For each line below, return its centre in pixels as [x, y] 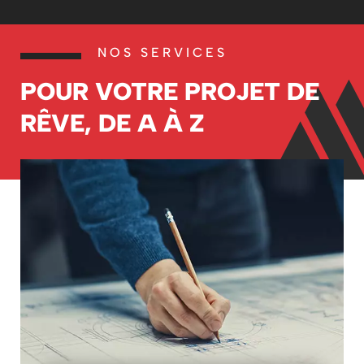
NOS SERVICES [162, 52]
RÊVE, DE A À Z [112, 123]
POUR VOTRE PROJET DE [170, 91]
